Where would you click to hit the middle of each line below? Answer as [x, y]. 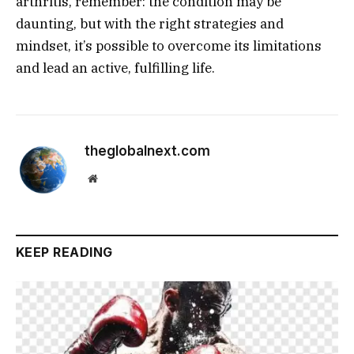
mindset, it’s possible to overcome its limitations [169, 46]
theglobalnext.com [147, 151]
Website [114, 178]
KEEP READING [64, 252]
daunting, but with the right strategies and [150, 24]
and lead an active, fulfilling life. [115, 68]
